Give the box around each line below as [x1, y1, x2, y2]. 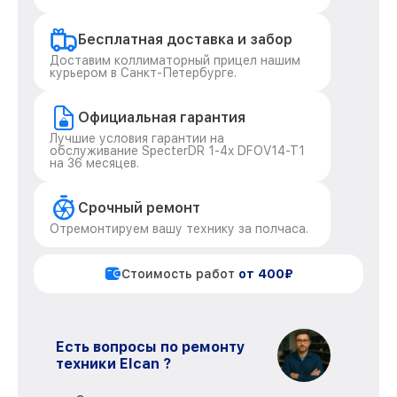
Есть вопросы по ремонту [56, 339, 245, 355]
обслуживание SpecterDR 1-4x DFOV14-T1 [50, 144, 305, 158]
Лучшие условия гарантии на [50, 131, 224, 145]
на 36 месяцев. [50, 156, 139, 170]
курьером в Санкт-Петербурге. [50, 66, 237, 80]
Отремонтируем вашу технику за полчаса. [50, 222, 308, 236]
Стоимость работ [121, 267, 238, 281]
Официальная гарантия [78, 109, 245, 126]
